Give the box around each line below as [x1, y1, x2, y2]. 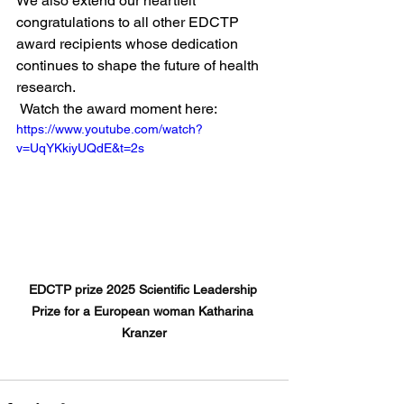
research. [16, 78, 76, 96]
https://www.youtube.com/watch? [16, 122, 203, 136]
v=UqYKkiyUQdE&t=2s [16, 141, 144, 155]
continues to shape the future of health [16, 57, 262, 74]
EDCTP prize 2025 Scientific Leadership [28, 281, 261, 297]
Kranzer [122, 325, 167, 340]
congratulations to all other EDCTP [16, 14, 243, 31]
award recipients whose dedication [16, 35, 242, 52]
